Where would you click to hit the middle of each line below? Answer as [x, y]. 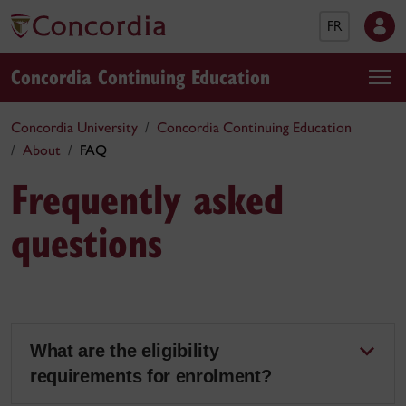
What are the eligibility [125, 351]
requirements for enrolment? [151, 376]
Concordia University [74, 127]
